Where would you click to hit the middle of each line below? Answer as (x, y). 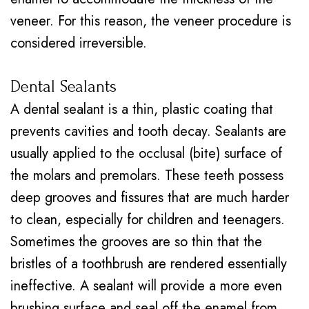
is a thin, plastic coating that (189, 109)
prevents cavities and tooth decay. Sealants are (148, 131)
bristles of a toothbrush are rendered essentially (149, 264)
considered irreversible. (79, 43)
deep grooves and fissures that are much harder (150, 198)
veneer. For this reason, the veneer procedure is (151, 21)
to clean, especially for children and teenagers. (148, 220)
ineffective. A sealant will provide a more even (146, 286)
